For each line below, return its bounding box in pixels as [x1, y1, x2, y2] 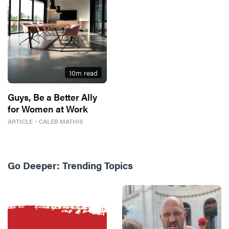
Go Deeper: [8, 158, 60, 172]
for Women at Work [8, 102, 88, 115]
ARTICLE [8, 117, 33, 126]
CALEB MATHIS [39, 117, 83, 126]
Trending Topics [62, 158, 133, 172]
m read [76, 67, 98, 78]
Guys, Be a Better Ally [8, 90, 97, 103]
